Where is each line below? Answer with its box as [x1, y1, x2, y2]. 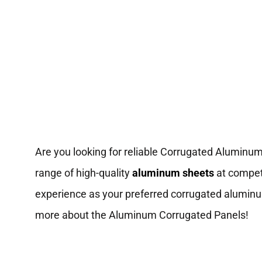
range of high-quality [35, 167, 130, 180]
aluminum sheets [130, 167, 214, 180]
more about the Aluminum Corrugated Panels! [35, 209, 249, 222]
